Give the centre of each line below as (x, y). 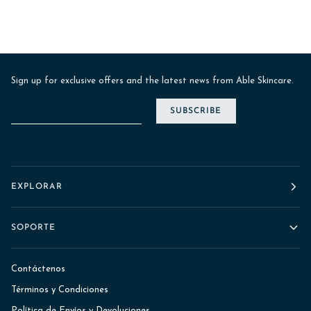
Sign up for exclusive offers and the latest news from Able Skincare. (152, 81)
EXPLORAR (37, 186)
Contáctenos (38, 269)
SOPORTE (34, 227)
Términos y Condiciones (60, 289)
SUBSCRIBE (196, 111)
